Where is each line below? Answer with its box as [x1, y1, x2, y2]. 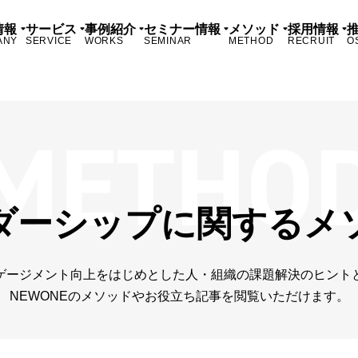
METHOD [229, 35, 274, 46]
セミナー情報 [144, 22, 221, 36]
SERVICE [26, 35, 73, 46]
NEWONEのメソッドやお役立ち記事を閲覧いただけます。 [9, 289, 349, 303]
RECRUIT [288, 35, 336, 46]
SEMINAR [144, 35, 193, 46]
